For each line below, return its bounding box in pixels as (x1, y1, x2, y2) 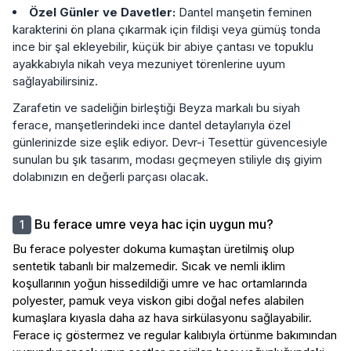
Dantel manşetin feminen (175, 4, 312, 20)
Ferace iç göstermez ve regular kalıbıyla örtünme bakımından (13, 327, 337, 342)
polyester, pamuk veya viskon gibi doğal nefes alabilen (13, 292, 304, 308)
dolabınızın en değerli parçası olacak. (13, 168, 208, 184)
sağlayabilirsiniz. (13, 73, 98, 89)
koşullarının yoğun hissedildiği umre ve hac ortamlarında (13, 275, 307, 291)
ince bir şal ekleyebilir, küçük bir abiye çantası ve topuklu (13, 38, 313, 54)
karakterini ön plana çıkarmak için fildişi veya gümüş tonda (13, 21, 320, 37)
